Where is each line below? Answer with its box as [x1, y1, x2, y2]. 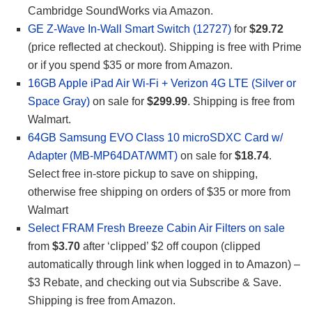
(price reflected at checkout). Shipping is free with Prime [28, 41, 302, 54]
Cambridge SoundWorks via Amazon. [28, 5, 213, 17]
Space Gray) [28, 95, 90, 108]
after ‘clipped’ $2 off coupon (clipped [80, 240, 260, 253]
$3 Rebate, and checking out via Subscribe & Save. [28, 276, 281, 289]
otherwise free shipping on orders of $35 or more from [28, 186, 290, 198]
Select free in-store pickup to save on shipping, [28, 168, 258, 180]
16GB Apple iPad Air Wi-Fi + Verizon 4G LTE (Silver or [28, 77, 296, 90]
